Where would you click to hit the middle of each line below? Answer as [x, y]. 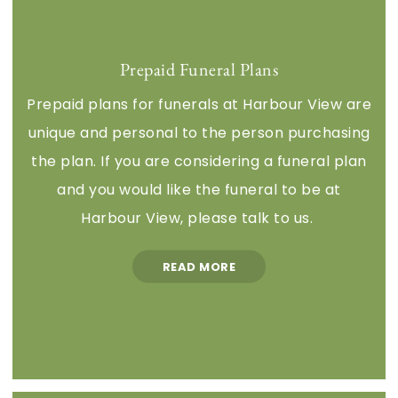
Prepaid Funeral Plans [199, 69]
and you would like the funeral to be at [199, 189]
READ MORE [199, 267]
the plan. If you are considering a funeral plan [199, 161]
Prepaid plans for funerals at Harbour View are [199, 104]
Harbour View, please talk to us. [199, 218]
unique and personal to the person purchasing [199, 132]
